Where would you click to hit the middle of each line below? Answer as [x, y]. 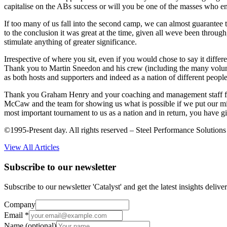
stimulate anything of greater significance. [70, 42]
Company [20, 204]
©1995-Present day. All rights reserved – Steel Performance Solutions [115, 130]
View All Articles [32, 147]
